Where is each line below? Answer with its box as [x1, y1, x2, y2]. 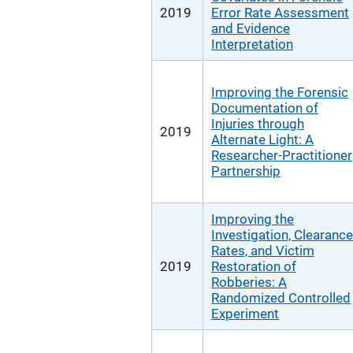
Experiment [211, 306, 279, 321]
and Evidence [211, 20, 290, 36]
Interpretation [211, 36, 293, 52]
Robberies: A [211, 274, 287, 290]
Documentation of [211, 100, 318, 116]
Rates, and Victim [211, 243, 314, 258]
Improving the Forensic [211, 84, 348, 100]
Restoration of [211, 258, 296, 274]
